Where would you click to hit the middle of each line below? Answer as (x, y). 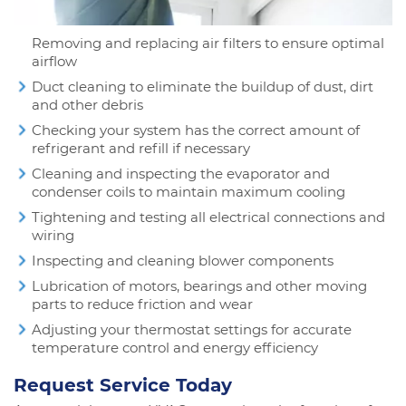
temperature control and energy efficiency (175, 348)
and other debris (87, 105)
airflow (54, 62)
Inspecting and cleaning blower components (183, 261)
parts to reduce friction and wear (142, 304)
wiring (53, 236)
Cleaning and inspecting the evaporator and (181, 174)
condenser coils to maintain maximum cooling (188, 192)
